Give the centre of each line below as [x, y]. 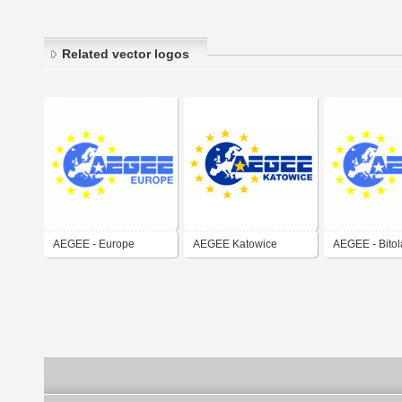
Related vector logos [126, 54]
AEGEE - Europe [94, 245]
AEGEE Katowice [235, 245]
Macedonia [360, 271]
